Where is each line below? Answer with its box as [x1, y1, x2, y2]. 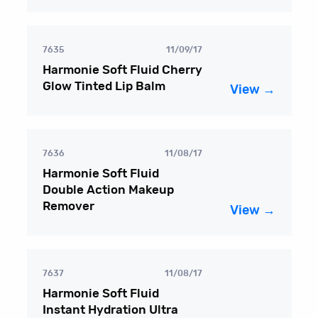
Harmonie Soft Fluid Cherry [43, 63, 203, 76]
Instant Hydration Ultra [43, 304, 179, 317]
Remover [43, 200, 95, 213]
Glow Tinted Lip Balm [43, 79, 166, 92]
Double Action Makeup [43, 184, 175, 197]
